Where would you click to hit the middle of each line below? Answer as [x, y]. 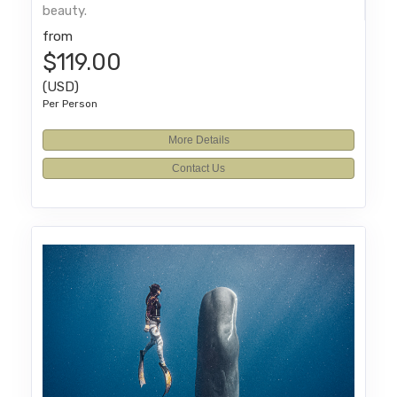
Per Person [70, 104]
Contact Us [198, 169]
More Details [198, 140]
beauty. [65, 11]
